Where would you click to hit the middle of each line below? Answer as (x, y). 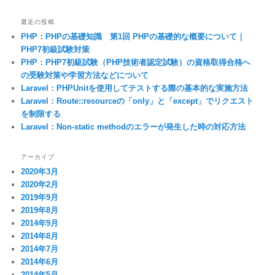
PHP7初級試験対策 (56, 50)
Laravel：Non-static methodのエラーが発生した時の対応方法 (134, 127)
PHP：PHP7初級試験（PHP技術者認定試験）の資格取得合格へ (136, 63)
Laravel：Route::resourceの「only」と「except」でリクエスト (137, 101)
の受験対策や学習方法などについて (85, 76)
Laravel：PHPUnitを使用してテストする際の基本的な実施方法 (135, 88)
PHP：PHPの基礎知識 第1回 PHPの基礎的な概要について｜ (133, 37)
